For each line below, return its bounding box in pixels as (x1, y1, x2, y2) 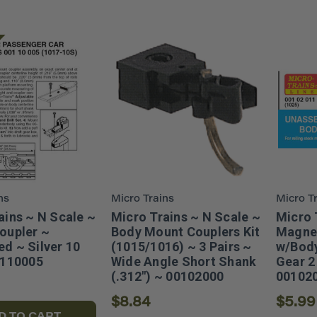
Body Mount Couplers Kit (110, 224, 260, 239)
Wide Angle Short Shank (110, 253, 257, 269)
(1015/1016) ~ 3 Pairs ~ (110, 238, 252, 254)
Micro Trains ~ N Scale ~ (110, 209, 260, 224)
